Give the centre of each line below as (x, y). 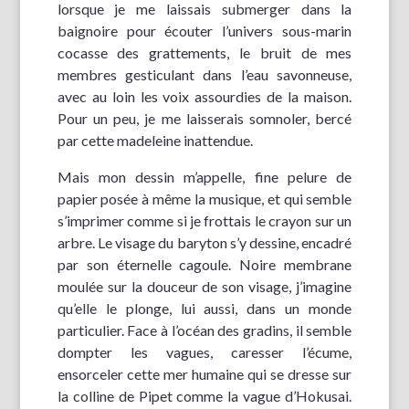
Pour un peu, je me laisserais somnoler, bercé (204, 118)
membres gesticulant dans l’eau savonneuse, (204, 74)
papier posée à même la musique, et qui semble (204, 198)
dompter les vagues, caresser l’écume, (204, 351)
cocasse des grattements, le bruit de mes (204, 52)
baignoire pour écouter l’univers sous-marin (204, 30)
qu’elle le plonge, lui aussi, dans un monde (204, 308)
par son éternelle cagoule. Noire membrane (204, 264)
